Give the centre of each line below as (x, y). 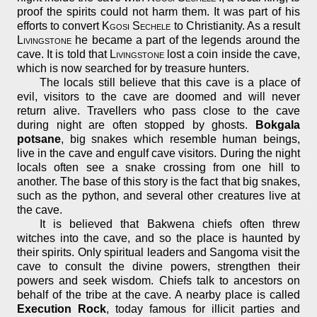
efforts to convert (60, 26)
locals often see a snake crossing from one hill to (158, 168)
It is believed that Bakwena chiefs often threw (170, 224)
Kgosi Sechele (137, 26)
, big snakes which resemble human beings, (180, 139)
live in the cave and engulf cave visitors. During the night (158, 154)
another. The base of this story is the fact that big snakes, (158, 182)
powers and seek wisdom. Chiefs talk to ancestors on (158, 281)
